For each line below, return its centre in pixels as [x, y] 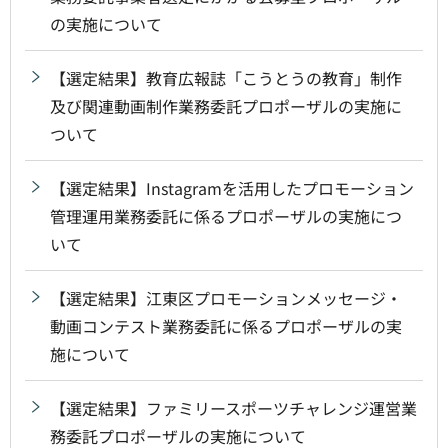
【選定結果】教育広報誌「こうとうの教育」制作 [226, 77]
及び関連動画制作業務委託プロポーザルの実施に [226, 105]
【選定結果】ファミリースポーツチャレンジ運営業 [233, 407]
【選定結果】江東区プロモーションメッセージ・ [226, 297]
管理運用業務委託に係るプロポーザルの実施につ [226, 215]
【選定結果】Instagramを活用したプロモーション [232, 187]
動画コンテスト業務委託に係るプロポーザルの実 [226, 325]
